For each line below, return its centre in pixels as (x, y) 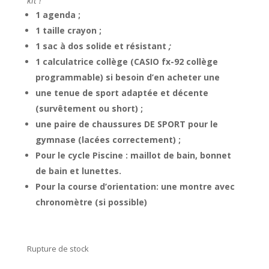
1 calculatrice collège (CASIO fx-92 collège (126, 62)
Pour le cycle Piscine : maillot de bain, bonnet (133, 156)
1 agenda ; (58, 15)
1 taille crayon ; (68, 31)
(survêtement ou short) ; (89, 109)
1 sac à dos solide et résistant (101, 46)
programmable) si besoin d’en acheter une (127, 77)
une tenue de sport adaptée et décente (122, 93)
